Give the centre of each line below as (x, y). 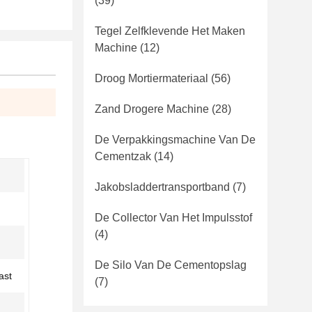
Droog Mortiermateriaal (151, 78)
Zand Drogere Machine (152, 109)
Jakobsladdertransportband (162, 187)
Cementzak (123, 156)
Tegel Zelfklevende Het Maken (170, 31)
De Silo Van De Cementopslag (171, 265)
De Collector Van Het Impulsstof (173, 218)
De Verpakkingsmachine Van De (175, 140)
